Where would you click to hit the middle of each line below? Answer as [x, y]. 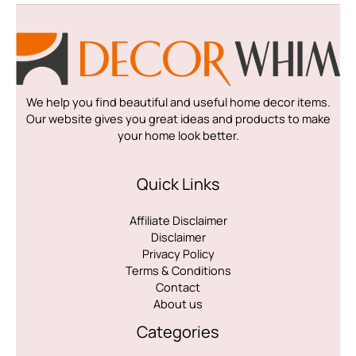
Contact [178, 286]
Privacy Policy [178, 253]
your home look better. [178, 135]
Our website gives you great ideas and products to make [178, 119]
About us [178, 303]
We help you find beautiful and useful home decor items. [178, 102]
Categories [178, 331]
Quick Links [178, 184]
